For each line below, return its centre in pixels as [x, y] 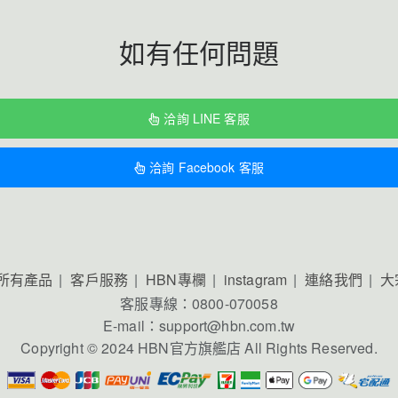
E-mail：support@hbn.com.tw [199, 325]
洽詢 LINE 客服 [207, 118]
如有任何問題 [199, 52]
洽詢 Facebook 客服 [207, 167]
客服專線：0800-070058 [199, 303]
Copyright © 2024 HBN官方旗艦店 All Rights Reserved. [199, 347]
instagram [255, 279]
